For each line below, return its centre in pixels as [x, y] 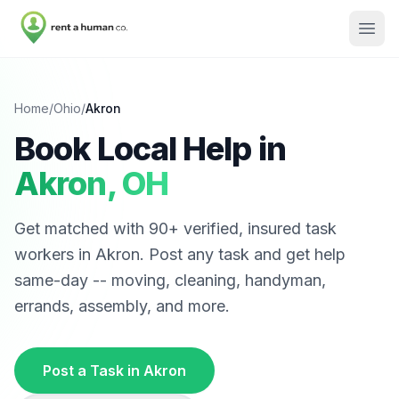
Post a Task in [93, 370]
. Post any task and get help [243, 254]
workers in [55, 254]
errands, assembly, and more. [122, 306]
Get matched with [81, 228]
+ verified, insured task [252, 228]
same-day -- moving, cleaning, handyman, [170, 280]
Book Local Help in [150, 149]
